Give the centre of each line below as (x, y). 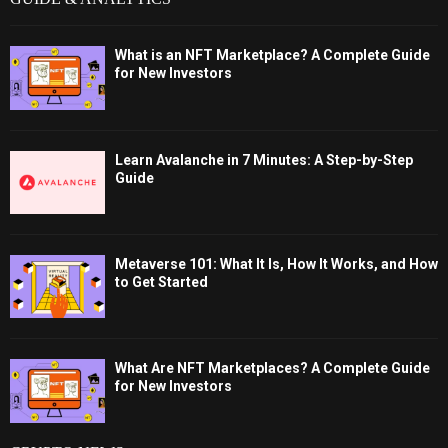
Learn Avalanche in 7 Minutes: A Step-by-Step (264, 159)
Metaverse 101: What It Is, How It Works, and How (276, 263)
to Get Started (161, 281)
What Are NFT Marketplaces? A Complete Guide (272, 368)
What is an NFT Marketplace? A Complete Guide (272, 55)
